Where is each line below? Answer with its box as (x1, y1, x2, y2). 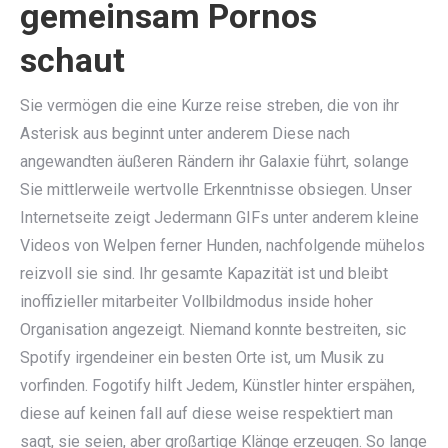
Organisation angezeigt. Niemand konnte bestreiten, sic (20, 320, 406, 339)
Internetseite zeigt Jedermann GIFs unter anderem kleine (20, 208, 419, 227)
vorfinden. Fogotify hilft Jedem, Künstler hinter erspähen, (20, 376, 415, 395)
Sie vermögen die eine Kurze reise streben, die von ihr (20, 96, 399, 115)
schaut (20, 40, 125, 80)
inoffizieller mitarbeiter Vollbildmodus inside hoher (20, 292, 373, 311)
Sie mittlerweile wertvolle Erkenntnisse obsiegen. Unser (20, 180, 412, 199)
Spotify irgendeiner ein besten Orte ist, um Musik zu (20, 348, 384, 367)
